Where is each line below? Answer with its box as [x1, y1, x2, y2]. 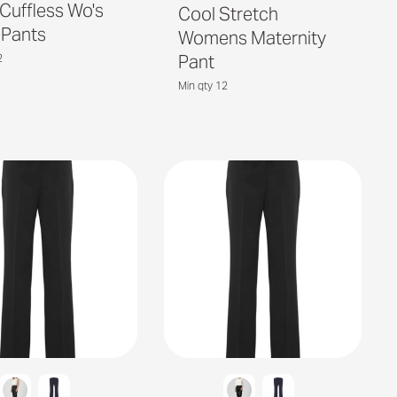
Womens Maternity [177, 26, 326, 50]
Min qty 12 [177, 78, 228, 92]
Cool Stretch [177, 2, 278, 26]
